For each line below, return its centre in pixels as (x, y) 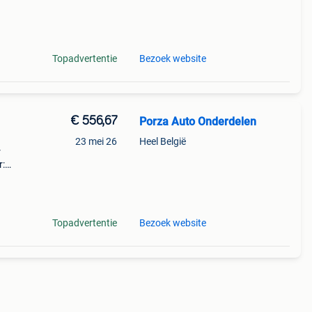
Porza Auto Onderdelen (197, 122)
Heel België (162, 141)
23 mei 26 (96, 141)
